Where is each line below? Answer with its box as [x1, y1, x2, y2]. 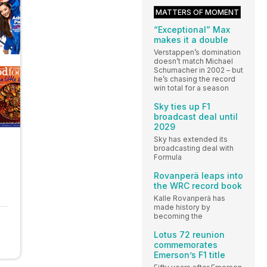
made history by [154, 202, 210, 212]
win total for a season [154, 83, 229, 92]
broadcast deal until [154, 111, 238, 122]
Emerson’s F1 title [154, 249, 225, 260]
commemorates [154, 239, 218, 250]
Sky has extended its [154, 134, 228, 144]
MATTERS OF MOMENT [156, 7, 239, 17]
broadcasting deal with [154, 143, 234, 153]
